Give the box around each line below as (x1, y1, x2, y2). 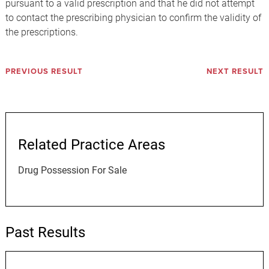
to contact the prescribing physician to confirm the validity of (5, 11, 261, 23)
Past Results (5, 222, 85, 241)
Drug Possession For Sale (17, 163, 127, 176)
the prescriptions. (5, 25, 78, 38)
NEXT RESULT (207, 67, 264, 76)
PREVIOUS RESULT (5, 67, 83, 76)
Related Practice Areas (17, 134, 165, 154)
